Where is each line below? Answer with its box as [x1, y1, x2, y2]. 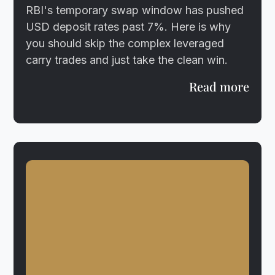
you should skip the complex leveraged [26, 36, 225, 50]
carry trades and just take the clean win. [26, 53, 228, 66]
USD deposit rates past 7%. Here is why [26, 20, 231, 33]
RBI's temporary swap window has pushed [26, 3, 244, 17]
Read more [188, 77, 249, 95]
